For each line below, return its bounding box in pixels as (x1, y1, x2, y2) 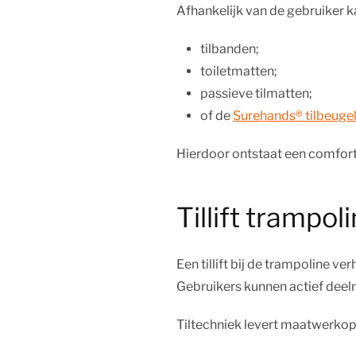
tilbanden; (200, 41, 259, 56)
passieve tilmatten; (200, 86, 312, 101)
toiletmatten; (200, 64, 277, 79)
